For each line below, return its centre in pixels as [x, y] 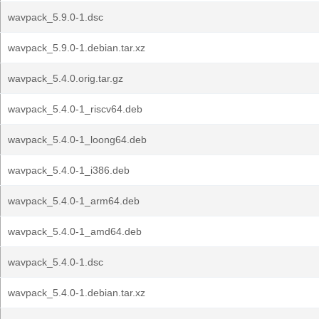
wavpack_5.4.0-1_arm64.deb [74, 201]
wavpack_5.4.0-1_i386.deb [69, 170]
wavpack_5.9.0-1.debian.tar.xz [77, 48]
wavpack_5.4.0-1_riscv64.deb [75, 109]
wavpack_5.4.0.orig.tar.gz [66, 78]
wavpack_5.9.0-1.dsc [56, 17]
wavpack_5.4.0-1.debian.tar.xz [77, 293]
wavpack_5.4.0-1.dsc [56, 262]
